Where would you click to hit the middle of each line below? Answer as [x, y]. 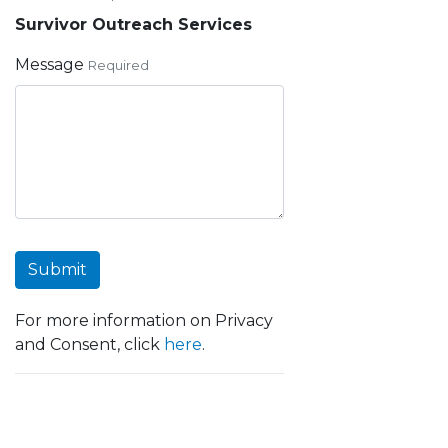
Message [49, 64]
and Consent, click [89, 344]
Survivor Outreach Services [133, 24]
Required [118, 65]
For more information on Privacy [144, 320]
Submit [57, 269]
